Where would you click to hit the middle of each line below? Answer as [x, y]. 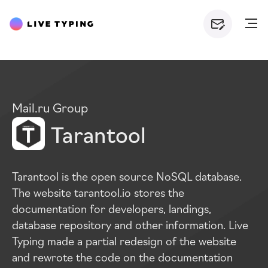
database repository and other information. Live [130, 224]
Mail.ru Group [50, 107]
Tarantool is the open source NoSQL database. [127, 176]
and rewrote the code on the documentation [122, 257]
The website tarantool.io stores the [98, 192]
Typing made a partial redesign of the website [124, 240]
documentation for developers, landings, [112, 208]
